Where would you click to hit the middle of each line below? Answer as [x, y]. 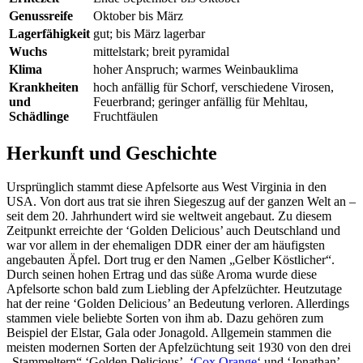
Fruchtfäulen [126, 116]
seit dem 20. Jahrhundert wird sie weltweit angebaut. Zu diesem [169, 216]
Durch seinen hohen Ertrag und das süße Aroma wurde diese [162, 275]
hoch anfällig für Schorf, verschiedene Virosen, [214, 87]
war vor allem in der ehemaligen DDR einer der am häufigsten [166, 246]
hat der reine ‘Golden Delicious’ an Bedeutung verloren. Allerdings [178, 304]
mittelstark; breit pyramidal [161, 51]
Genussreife [41, 15]
